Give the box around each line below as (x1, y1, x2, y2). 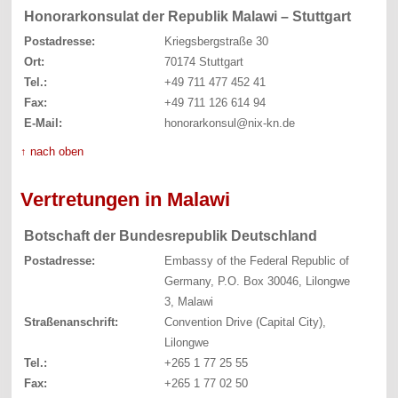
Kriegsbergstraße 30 (163, 34, 268, 48)
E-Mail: (24, 115, 63, 130)
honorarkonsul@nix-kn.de (163, 115, 295, 130)
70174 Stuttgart (163, 54, 243, 68)
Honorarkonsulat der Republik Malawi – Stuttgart (24, 8, 352, 24)
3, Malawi (163, 294, 213, 308)
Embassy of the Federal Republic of (163, 253, 349, 267)
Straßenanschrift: (24, 314, 119, 329)
